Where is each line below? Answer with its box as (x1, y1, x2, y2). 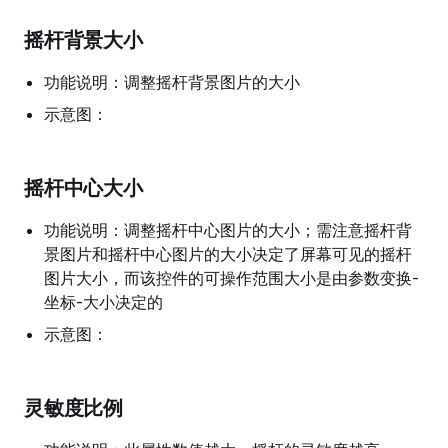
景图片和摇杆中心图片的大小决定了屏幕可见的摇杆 (44, 244, 412, 264)
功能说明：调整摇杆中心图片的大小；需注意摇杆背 (44, 220, 412, 240)
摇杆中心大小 (24, 176, 143, 200)
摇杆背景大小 (24, 28, 143, 52)
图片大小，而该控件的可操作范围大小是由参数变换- (44, 268, 419, 288)
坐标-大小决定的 (44, 292, 163, 312)
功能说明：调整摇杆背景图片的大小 (44, 72, 300, 92)
